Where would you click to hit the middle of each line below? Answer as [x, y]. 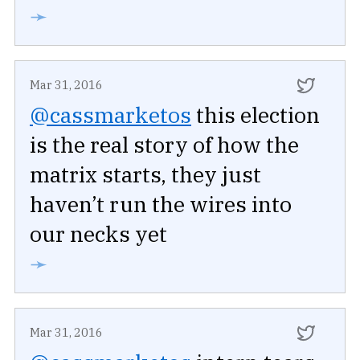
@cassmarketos [110, 114]
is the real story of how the [164, 144]
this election [256, 114]
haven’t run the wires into [161, 203]
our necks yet [98, 233]
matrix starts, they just [145, 174]
